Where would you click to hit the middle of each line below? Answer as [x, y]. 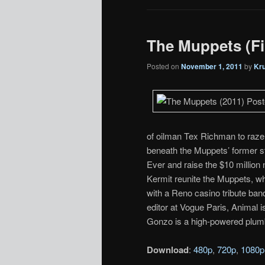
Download [168, 250]
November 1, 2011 [212, 67]
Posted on [164, 66]
